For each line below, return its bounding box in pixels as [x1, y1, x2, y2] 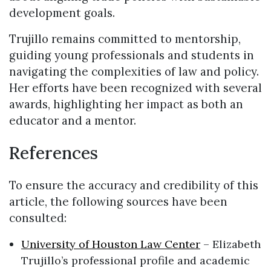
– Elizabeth [200, 237, 261, 251]
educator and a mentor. [9, 113, 136, 128]
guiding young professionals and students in [9, 48, 254, 63]
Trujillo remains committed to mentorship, [9, 31, 241, 47]
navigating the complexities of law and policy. [9, 64, 259, 79]
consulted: [9, 210, 67, 225]
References [9, 142, 98, 164]
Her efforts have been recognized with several [9, 80, 262, 96]
